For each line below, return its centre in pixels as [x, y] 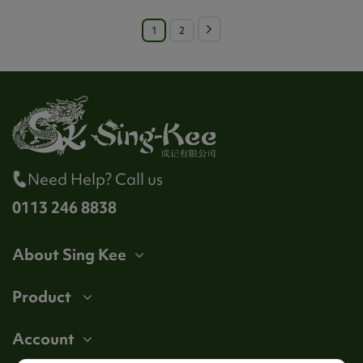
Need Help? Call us [95, 179]
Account [43, 338]
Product [43, 296]
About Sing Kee [69, 254]
